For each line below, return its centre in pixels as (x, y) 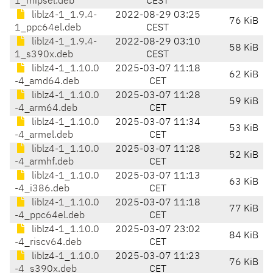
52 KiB (244, 156)
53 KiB (244, 129)
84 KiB (244, 236)
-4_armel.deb (44, 136)
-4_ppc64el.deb (50, 216)
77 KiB (244, 209)
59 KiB (244, 102)
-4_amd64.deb (47, 82)
